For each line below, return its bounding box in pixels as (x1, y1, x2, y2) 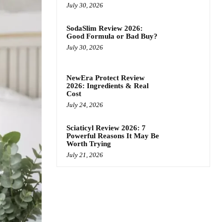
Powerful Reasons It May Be (66, 132, 159, 140)
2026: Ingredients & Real (66, 82, 149, 90)
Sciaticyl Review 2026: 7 (66, 124, 146, 132)
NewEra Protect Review (66, 74, 145, 82)
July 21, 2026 (66, 151, 103, 159)
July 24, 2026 (66, 101, 103, 109)
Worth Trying (66, 140, 111, 148)
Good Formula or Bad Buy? (66, 32, 158, 40)
